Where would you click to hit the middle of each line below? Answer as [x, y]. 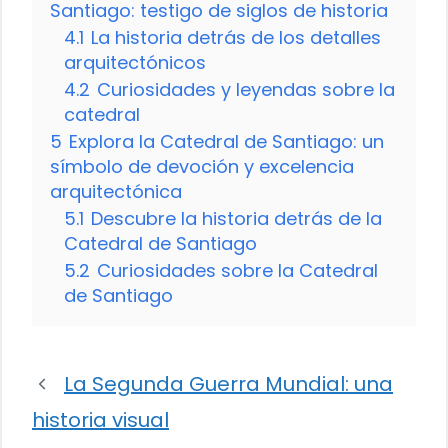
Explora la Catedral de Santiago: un [226, 142]
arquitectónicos [135, 63]
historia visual [100, 420]
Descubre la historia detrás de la [236, 219]
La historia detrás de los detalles [236, 38]
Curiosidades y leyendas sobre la [246, 90]
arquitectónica [116, 192]
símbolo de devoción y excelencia [202, 167]
